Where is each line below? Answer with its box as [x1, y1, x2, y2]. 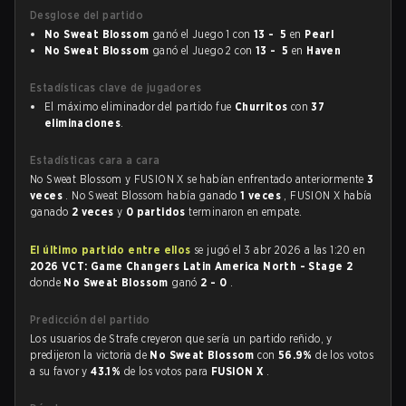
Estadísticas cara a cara [30, 153, 160, 167]
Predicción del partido [30, 313, 150, 326]
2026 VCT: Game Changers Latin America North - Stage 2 [30, 259, 353, 273]
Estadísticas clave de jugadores [30, 81, 202, 94]
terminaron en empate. [188, 205, 303, 218]
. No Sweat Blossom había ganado [65, 188, 241, 202]
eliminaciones [44, 116, 121, 130]
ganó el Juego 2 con [149, 43, 256, 57]
